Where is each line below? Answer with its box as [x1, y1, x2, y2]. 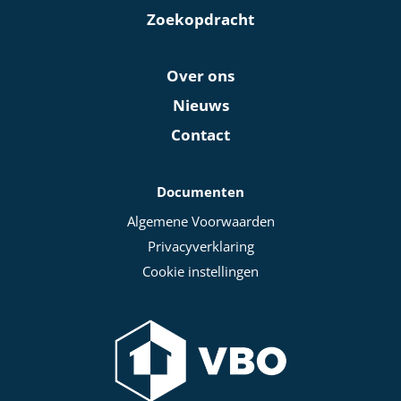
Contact [171, 124, 230, 145]
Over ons [166, 64, 235, 86]
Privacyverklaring [147, 236, 254, 255]
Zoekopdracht [147, 8, 254, 30]
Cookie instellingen [142, 261, 259, 280]
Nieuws [172, 94, 229, 115]
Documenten [157, 182, 244, 200]
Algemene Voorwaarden [126, 211, 275, 230]
